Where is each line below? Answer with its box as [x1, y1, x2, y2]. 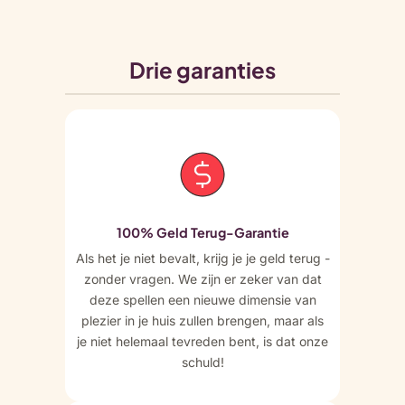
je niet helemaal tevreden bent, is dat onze [77, 334, 328, 349]
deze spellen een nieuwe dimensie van [89, 292, 316, 307]
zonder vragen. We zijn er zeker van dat [83, 271, 322, 287]
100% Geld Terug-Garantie [116, 224, 289, 240]
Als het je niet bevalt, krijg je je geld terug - [75, 250, 330, 266]
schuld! [181, 354, 224, 370]
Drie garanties [129, 56, 276, 83]
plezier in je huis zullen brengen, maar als [81, 313, 324, 328]
